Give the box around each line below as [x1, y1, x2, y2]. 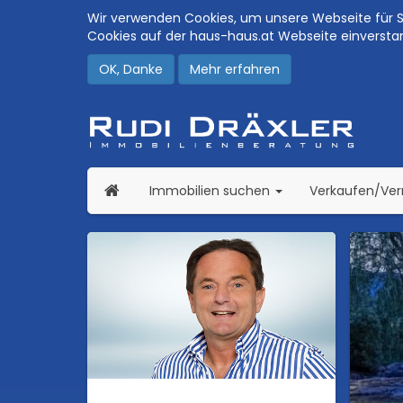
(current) [273, 181, 333, 199]
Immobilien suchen [149, 182, 274, 200]
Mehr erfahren [190, 60, 280, 78]
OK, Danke [99, 60, 163, 78]
